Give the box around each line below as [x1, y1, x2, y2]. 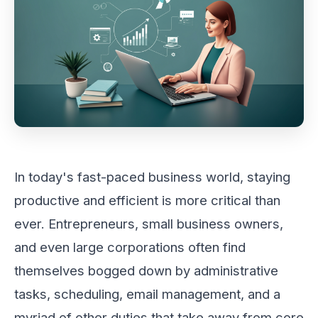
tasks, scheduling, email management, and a [14, 285, 280, 302]
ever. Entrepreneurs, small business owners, [14, 215, 283, 231]
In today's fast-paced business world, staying [14, 168, 290, 185]
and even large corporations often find [14, 238, 246, 255]
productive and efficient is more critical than [14, 192, 280, 208]
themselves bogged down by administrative [14, 262, 278, 278]
